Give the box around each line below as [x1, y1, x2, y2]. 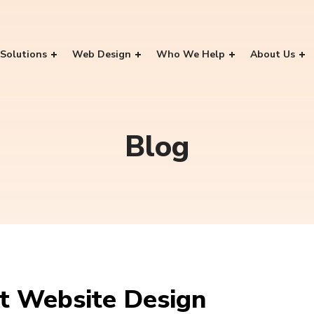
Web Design [72, 47, 131, 61]
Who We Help [156, 47, 225, 61]
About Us [250, 47, 295, 61]
